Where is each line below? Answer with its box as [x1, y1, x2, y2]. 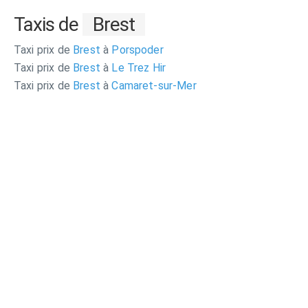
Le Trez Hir [109, 61, 166, 74]
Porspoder [109, 43, 164, 56]
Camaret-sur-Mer [109, 79, 197, 92]
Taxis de [14, 13, 82, 36]
